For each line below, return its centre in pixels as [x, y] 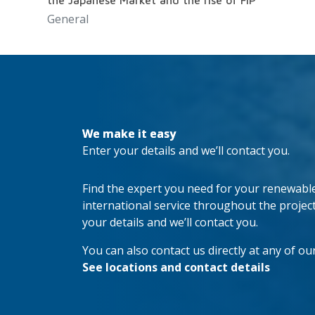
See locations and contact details [176, 268]
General [68, 19]
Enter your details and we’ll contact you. [186, 151]
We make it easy [129, 134]
